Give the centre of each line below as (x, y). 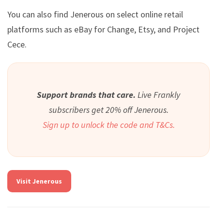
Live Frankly (159, 94)
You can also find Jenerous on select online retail (95, 15)
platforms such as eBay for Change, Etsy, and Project (103, 30)
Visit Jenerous (39, 181)
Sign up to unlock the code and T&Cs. (108, 124)
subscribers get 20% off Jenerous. (108, 109)
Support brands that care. (87, 94)
